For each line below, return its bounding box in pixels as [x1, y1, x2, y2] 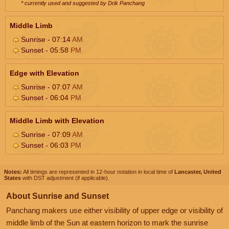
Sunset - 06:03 [19, 141, 71, 149]
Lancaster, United [174, 168, 221, 175]
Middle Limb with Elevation [10, 116, 104, 125]
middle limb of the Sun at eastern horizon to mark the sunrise [6, 218, 208, 227]
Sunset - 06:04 [19, 93, 71, 102]
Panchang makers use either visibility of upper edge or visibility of [6, 205, 223, 215]
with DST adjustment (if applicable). [21, 174, 109, 181]
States [4, 174, 21, 181]
